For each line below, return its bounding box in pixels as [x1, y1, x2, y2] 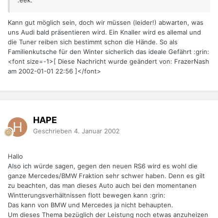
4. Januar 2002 [74, 127, 120, 135]
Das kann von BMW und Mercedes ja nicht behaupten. [8, 201, 173, 209]
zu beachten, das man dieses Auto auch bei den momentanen [8, 182, 197, 190]
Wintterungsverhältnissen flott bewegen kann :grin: [8, 191, 165, 200]
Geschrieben [33, 127, 74, 135]
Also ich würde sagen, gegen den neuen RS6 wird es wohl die [8, 162, 198, 170]
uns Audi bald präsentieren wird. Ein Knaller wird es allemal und [8, 28, 201, 36]
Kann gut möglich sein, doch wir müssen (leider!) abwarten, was [8, 18, 203, 27]
